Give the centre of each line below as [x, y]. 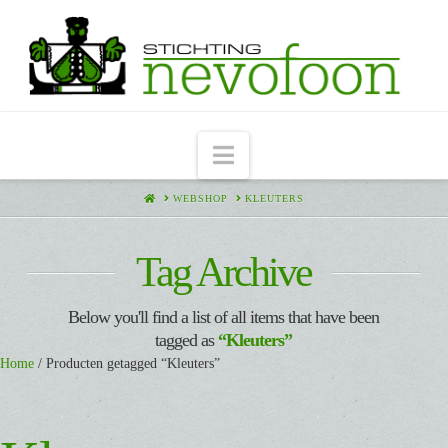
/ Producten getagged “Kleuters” [127, 364]
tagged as [187, 340]
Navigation [287, 154]
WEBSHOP [200, 198]
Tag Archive [224, 272]
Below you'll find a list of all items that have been [224, 317]
